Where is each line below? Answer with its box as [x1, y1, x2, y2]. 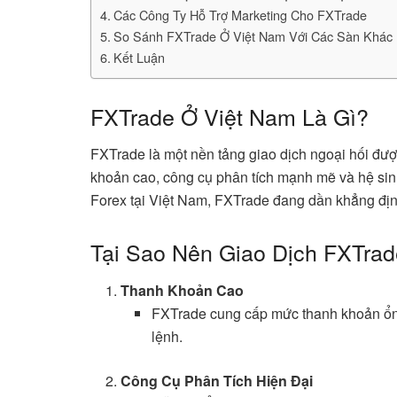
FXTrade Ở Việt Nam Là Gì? [90, 99, 369, 132]
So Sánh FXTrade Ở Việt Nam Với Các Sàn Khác [113, 27, 393, 46]
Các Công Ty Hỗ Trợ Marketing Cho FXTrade [113, 5, 367, 25]
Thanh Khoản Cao [121, 279, 245, 300]
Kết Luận [113, 48, 165, 67]
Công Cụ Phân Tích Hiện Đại [121, 370, 314, 391]
